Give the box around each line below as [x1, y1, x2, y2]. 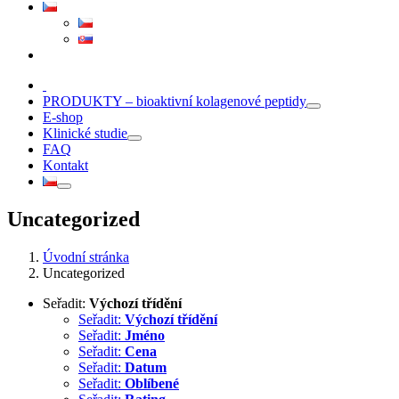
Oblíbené [125, 375, 179, 391]
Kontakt [43, 158, 88, 173]
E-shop [43, 110, 83, 125]
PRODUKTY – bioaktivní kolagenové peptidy [43, 94, 306, 109]
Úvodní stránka [43, 248, 129, 265]
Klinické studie [43, 126, 127, 141]
